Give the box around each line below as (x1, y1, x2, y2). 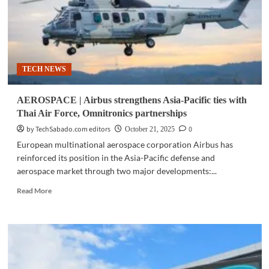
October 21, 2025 (124, 125, 175, 133)
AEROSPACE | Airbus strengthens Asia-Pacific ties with (16, 95, 247, 105)
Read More (16, 186, 52, 195)
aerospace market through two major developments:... (16, 166, 217, 176)
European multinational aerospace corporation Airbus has (16, 139, 233, 150)
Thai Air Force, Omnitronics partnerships (16, 108, 187, 118)
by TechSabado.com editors (26, 124, 110, 134)
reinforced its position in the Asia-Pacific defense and (16, 153, 215, 163)
